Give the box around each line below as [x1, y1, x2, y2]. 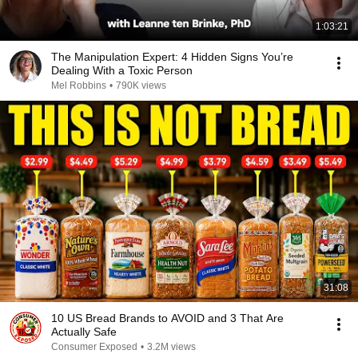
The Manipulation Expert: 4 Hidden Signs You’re [51, 50, 293, 63]
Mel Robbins [51, 80, 106, 91]
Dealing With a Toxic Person [51, 64, 193, 77]
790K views [116, 80, 166, 91]
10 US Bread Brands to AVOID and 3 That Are [51, 312, 284, 324]
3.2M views [147, 341, 196, 352]
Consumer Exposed [51, 341, 137, 352]
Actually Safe [51, 325, 117, 338]
